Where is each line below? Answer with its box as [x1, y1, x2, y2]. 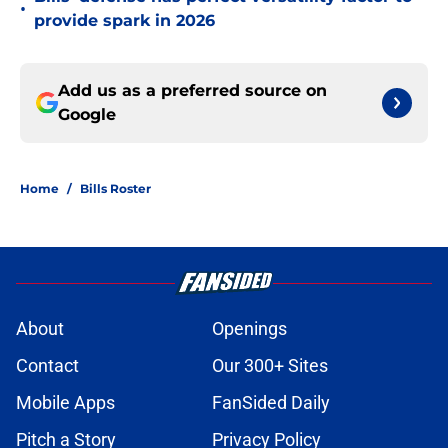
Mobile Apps [16, 392, 115, 414]
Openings [212, 318, 287, 340]
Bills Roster [80, 181, 151, 197]
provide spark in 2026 [34, 11, 215, 31]
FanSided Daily [212, 392, 330, 414]
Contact [16, 355, 79, 377]
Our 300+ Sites [212, 355, 328, 377]
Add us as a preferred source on [58, 81, 327, 101]
